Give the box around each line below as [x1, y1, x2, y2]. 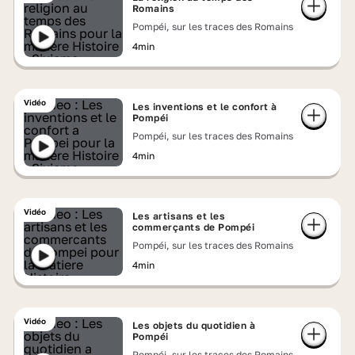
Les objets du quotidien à [132, 319, 256, 331]
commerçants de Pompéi [132, 221, 255, 233]
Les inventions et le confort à [132, 101, 277, 113]
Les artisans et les [132, 210, 226, 222]
